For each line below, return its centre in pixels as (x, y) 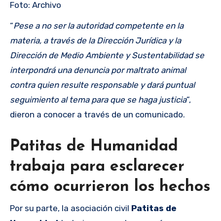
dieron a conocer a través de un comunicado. (97, 115)
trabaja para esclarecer (97, 167)
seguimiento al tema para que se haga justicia (98, 100)
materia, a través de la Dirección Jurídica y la (95, 41)
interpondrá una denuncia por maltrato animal (98, 70)
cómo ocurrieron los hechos (110, 187)
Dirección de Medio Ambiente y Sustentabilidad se (107, 55)
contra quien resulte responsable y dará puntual (102, 85)
